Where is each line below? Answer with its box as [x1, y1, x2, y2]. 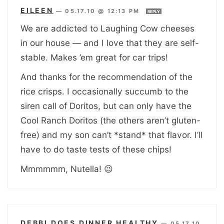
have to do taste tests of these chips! [20, 143, 171, 154]
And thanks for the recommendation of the [20, 71, 192, 82]
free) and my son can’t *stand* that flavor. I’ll [20, 129, 202, 140]
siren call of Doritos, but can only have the [20, 100, 191, 111]
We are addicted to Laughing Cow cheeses [20, 22, 194, 33]
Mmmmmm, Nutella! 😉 [20, 163, 113, 174]
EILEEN [20, 5, 53, 14]
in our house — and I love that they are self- [20, 37, 199, 48]
